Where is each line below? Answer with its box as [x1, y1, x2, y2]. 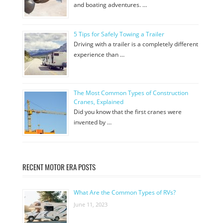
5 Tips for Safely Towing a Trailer [74, 30, 164, 38]
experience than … [74, 50, 124, 59]
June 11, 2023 [74, 201, 108, 208]
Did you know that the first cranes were [74, 108, 182, 116]
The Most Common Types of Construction [74, 89, 188, 97]
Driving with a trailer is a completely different [74, 40, 198, 48]
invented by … [74, 118, 111, 126]
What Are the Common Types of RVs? [74, 188, 176, 197]
